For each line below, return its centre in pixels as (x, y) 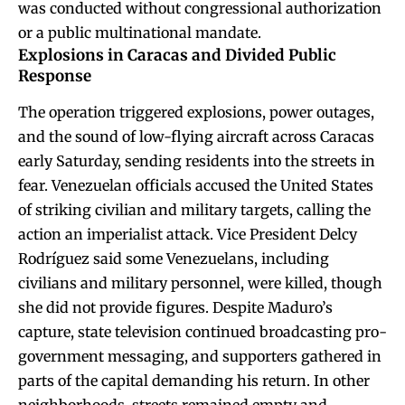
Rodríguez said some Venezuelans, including (174, 259)
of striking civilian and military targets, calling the (194, 210)
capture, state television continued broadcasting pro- (202, 332)
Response (55, 75)
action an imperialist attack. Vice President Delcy (188, 235)
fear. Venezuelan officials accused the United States (196, 186)
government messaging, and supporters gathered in (200, 357)
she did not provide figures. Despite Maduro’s (175, 308)
